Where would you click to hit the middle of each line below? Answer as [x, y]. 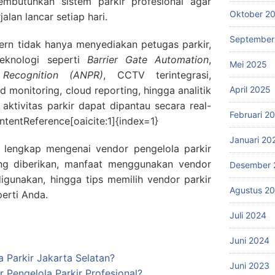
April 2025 [250, 90]
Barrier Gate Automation [148, 60]
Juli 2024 [248, 215]
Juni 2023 [250, 266]
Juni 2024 [250, 241]
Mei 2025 [248, 64]
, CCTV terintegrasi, [157, 75]
